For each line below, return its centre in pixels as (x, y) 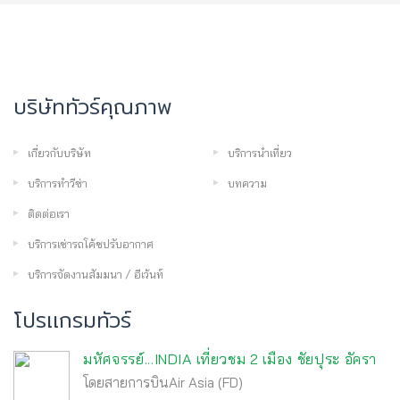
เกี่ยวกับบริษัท (59, 152)
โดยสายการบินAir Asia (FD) (163, 382)
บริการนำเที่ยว (260, 152)
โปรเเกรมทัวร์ (72, 320)
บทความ (247, 183)
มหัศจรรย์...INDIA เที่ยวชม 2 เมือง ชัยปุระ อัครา (230, 358)
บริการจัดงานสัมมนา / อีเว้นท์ (96, 274)
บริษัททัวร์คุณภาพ (92, 106)
